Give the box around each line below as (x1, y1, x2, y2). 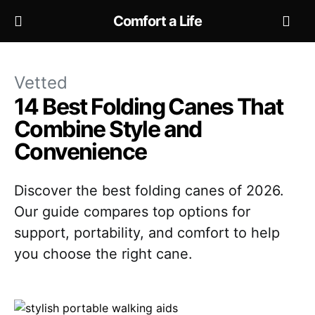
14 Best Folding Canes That (14, 93, 283, 120)
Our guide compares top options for (14, 203, 250, 220)
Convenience (14, 138, 147, 165)
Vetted (14, 72, 67, 93)
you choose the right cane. (14, 245, 193, 262)
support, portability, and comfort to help (14, 224, 280, 241)
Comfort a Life (113, 13, 202, 30)
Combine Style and (14, 115, 202, 143)
